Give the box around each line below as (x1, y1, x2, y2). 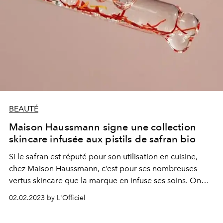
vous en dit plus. (9, 188, 69, 197)
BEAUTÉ (9, 104, 38, 113)
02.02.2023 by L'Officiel (9, 194, 86, 202)
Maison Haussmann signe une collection (9, 121, 196, 133)
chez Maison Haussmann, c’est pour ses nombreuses (9, 164, 197, 173)
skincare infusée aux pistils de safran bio (9, 133, 196, 145)
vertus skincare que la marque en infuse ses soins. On (9, 176, 201, 185)
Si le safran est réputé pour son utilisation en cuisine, (9, 152, 198, 161)
